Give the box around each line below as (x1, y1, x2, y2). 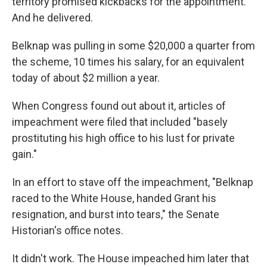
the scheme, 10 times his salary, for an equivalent (12, 55, 244, 69)
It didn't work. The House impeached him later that (12, 252, 249, 265)
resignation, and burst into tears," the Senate (12, 208, 219, 221)
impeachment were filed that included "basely (12, 116, 228, 129)
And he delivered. (12, 11, 93, 24)
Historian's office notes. (12, 224, 123, 237)
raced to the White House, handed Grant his (12, 192, 216, 205)
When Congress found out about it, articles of (12, 100, 226, 113)
